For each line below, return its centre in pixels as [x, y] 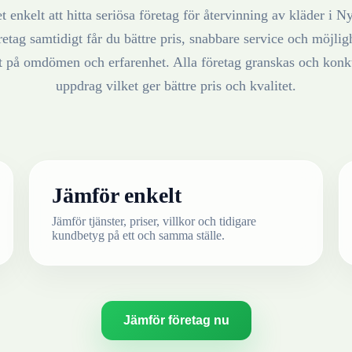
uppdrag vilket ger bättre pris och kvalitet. [176, 85]
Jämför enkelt [117, 195]
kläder [307, 15]
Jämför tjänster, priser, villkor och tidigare [154, 221]
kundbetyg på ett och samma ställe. [139, 235]
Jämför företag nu [176, 320]
